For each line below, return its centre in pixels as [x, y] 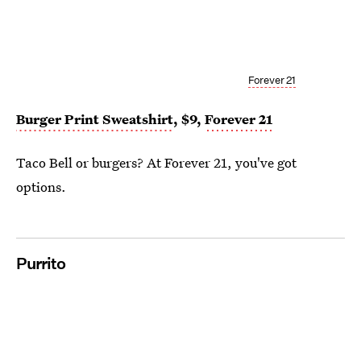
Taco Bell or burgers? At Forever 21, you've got [156, 163]
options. [41, 187]
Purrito [41, 264]
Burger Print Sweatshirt [95, 119]
